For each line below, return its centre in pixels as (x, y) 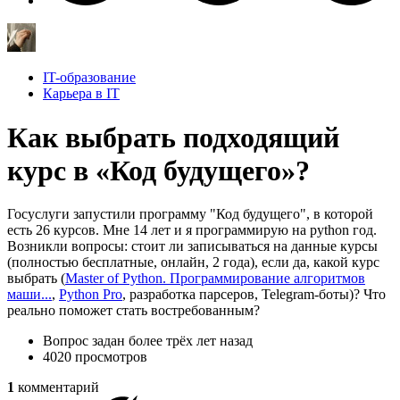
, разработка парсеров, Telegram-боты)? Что (254, 294)
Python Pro (91, 294)
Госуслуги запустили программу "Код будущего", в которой (190, 213)
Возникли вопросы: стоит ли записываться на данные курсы (192, 246)
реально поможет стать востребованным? (133, 310)
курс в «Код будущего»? (158, 170)
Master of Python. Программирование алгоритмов (215, 278)
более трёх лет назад (191, 340)
